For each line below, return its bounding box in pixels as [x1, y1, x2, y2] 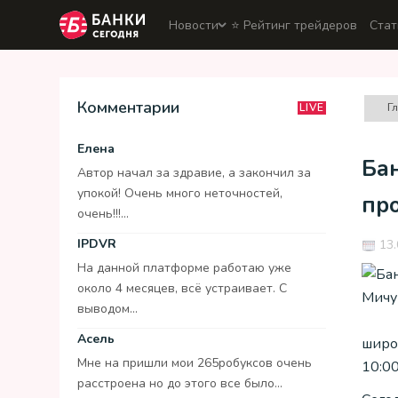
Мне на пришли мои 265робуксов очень [77, 354, 312, 371]
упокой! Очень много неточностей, [77, 185, 283, 202]
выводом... [77, 300, 138, 317]
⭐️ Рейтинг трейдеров [231, 16, 357, 34]
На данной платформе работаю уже [77, 259, 291, 276]
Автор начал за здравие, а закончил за [77, 164, 311, 181]
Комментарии [77, 97, 179, 118]
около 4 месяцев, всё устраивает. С [77, 280, 287, 297]
